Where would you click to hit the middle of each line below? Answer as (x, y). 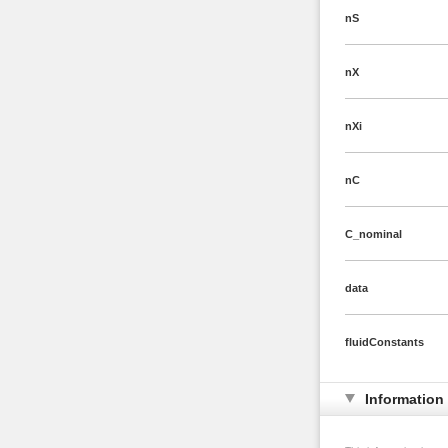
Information (404, 399)
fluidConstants (384, 342)
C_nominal (373, 234)
